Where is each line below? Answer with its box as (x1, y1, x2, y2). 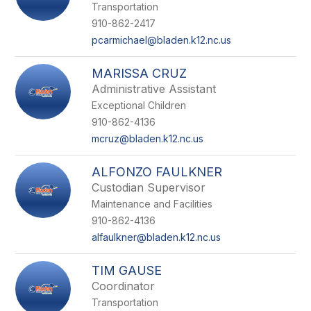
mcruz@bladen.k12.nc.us (92, 133, 204, 144)
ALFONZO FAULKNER (92, 165, 223, 179)
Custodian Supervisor (92, 180, 206, 194)
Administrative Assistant (92, 82, 217, 96)
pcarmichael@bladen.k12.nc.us (92, 34, 232, 46)
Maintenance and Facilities (92, 198, 213, 210)
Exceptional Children (92, 99, 187, 111)
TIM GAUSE (92, 263, 162, 278)
